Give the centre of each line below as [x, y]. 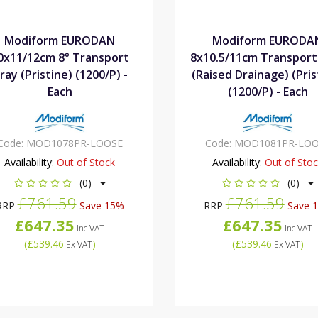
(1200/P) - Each [268, 91]
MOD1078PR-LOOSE [74, 143]
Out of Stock [86, 162]
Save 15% [100, 205]
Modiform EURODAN [60, 40]
